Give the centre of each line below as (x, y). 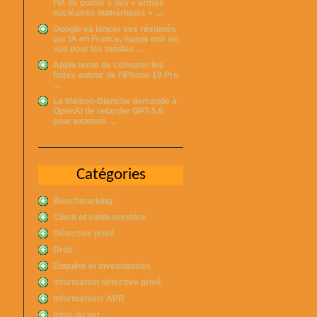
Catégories (111, 175)
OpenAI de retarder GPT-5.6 (108, 111)
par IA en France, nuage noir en (116, 39)
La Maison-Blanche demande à (115, 101)
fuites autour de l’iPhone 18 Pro (116, 75)
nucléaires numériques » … (108, 12)
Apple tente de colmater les (108, 65)
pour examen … (85, 121)
